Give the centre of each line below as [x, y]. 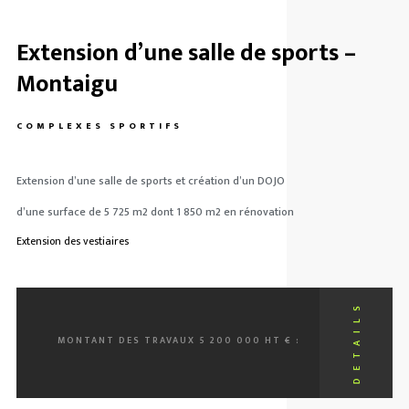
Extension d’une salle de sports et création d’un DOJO [150, 181]
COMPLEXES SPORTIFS [99, 126]
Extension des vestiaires [72, 241]
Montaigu [67, 84]
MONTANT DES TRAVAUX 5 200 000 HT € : [178, 341]
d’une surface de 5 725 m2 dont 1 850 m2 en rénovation [155, 212]
